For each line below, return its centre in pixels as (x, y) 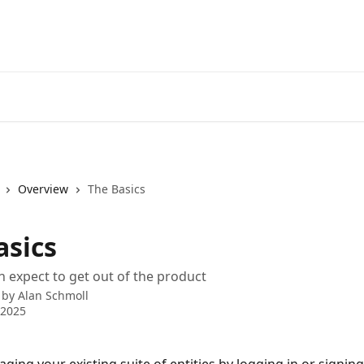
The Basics (117, 189)
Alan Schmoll (53, 295)
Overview (43, 189)
